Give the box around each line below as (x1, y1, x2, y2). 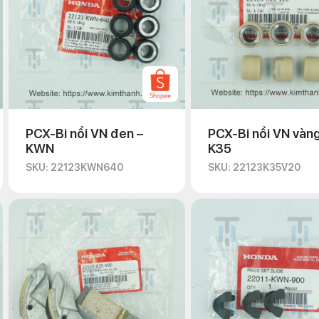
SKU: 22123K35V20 (208, 162, 300, 173)
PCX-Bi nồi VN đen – (26, 126, 143, 141)
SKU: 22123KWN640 (26, 162, 123, 173)
